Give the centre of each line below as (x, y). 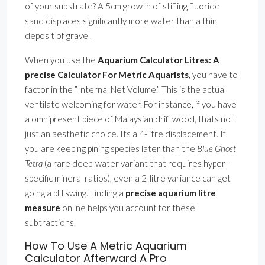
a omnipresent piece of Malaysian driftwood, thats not (130, 119)
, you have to (213, 75)
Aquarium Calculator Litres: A (159, 60)
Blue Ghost (216, 149)
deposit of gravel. (58, 36)
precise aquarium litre (171, 193)
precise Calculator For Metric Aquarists (107, 75)
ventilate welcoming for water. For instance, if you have (131, 104)
